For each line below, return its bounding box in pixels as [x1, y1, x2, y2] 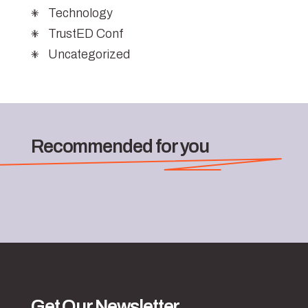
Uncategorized [47, 47, 130, 61]
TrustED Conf [47, 26, 124, 41]
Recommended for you [30, 136, 210, 157]
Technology [47, 5, 113, 20]
